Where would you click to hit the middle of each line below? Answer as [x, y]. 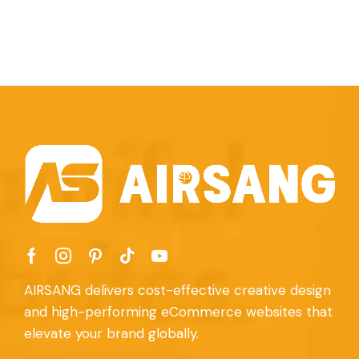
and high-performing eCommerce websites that [178, 311]
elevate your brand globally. [111, 333]
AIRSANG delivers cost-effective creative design [177, 290]
